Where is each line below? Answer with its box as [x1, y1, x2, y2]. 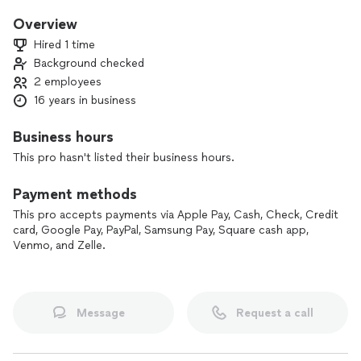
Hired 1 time [34, 38, 95, 52]
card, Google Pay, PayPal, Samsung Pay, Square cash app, [13, 223, 309, 237]
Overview [13, 15, 77, 33]
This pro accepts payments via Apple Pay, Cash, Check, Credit [13, 208, 338, 222]
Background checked [34, 56, 144, 70]
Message [77, 305, 125, 320]
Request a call [236, 305, 313, 320]
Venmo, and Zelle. [13, 239, 106, 252]
